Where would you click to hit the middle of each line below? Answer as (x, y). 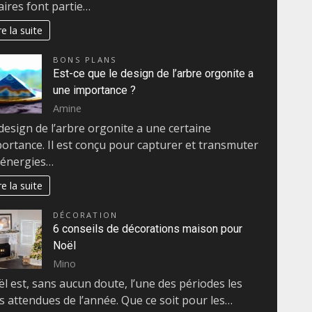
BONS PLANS (85, 60)
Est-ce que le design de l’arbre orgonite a (153, 74)
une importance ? (94, 91)
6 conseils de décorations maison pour (148, 229)
